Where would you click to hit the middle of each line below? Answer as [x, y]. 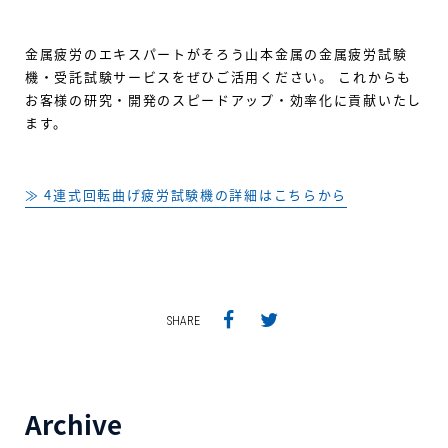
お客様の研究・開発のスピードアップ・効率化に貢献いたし [223, 99]
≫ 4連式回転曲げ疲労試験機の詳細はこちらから [186, 194]
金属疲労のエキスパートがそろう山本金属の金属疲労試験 [216, 53]
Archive [73, 424]
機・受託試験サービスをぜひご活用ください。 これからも [218, 76]
